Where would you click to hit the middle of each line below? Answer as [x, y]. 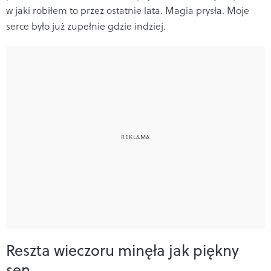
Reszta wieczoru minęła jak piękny [122, 250]
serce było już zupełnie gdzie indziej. [86, 26]
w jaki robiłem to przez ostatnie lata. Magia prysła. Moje [128, 10]
